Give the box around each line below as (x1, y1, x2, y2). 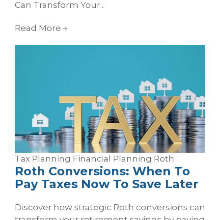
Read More (15, 23, 63, 33)
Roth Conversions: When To (15, 164, 190, 178)
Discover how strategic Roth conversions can (15, 202, 205, 213)
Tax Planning (15, 153, 73, 164)
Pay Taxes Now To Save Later (15, 176, 198, 191)
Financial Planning (73, 153, 154, 164)
